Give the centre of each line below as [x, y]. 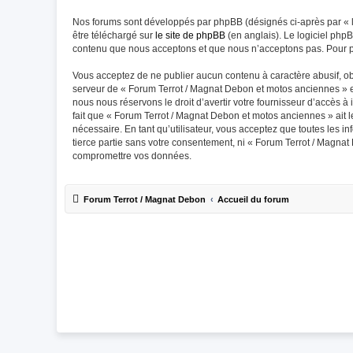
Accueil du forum [253, 199]
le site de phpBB [190, 35]
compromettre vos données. [132, 156]
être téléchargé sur [114, 35]
